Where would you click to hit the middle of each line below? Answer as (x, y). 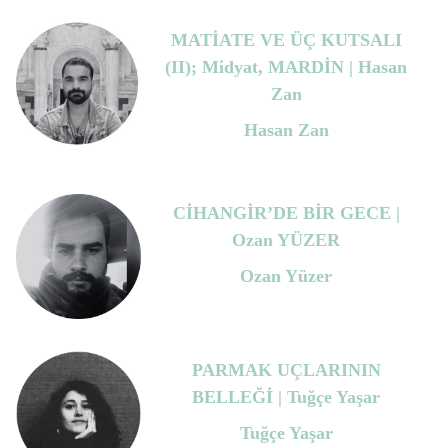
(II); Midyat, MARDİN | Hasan (286, 67)
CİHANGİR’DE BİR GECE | (286, 213)
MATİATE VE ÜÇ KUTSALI (286, 40)
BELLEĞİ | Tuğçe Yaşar (286, 397)
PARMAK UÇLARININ (286, 370)
